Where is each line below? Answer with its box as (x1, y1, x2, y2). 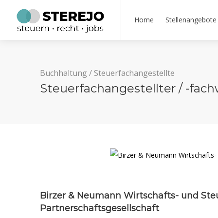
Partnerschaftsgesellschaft (40, 203, 159, 214)
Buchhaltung (40, 68, 87, 78)
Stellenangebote (165, 15, 217, 24)
